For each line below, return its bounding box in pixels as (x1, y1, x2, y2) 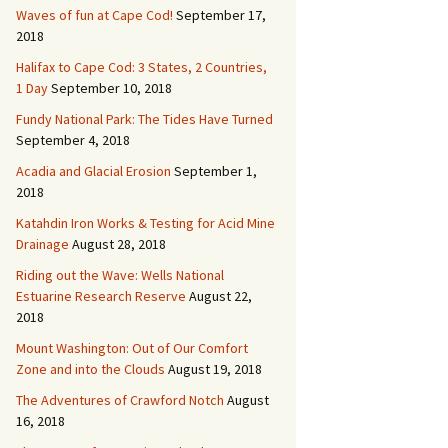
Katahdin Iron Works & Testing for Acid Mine (16, 214, 275, 232)
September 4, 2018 (16, 131, 130, 149)
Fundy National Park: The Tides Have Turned (16, 110, 273, 128)
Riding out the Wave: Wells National (16, 266, 224, 284)
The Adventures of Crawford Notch (16, 391, 224, 409)
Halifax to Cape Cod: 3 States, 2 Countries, (16, 58, 267, 76)
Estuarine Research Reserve (16, 287, 186, 305)
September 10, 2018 (51, 79, 172, 97)
